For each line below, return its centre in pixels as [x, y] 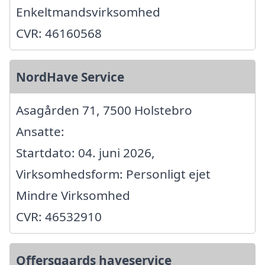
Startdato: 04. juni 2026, [85, 152]
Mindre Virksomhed [73, 195]
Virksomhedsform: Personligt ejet [113, 174]
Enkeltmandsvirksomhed [88, 12]
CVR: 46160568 [59, 33]
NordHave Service [70, 77]
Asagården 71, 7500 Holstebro [104, 110]
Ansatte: [40, 131]
